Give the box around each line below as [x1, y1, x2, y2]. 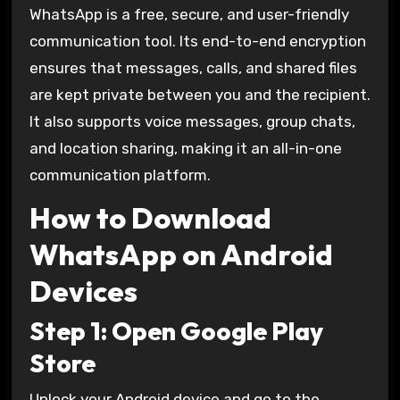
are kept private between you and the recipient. [29, 86, 371, 104]
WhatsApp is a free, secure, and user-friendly [29, 5, 349, 24]
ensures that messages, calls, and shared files [29, 59, 357, 78]
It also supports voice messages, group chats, [29, 112, 355, 131]
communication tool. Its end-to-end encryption [29, 32, 366, 51]
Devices [29, 272, 137, 309]
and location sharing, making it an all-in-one [29, 139, 342, 158]
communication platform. [29, 166, 211, 185]
